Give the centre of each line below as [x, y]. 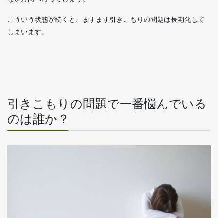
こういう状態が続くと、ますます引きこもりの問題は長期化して [106, 19]
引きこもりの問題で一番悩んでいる [107, 104]
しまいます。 [28, 31]
